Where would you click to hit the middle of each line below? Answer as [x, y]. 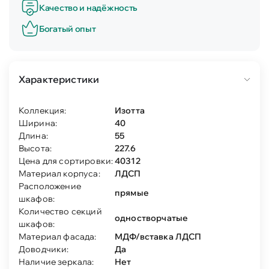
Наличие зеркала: [56, 262]
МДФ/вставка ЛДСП [158, 237]
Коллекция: [43, 110]
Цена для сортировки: [66, 161]
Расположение [50, 186]
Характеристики [59, 79]
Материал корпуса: [59, 174]
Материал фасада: [58, 237]
